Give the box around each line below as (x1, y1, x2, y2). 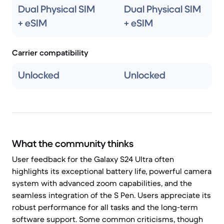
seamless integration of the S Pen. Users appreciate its (12, 190, 211, 200)
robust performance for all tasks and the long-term (12, 202, 198, 212)
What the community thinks (12, 137, 133, 150)
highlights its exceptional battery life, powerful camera (12, 166, 211, 176)
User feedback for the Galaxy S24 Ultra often (12, 154, 174, 164)
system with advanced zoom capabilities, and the (12, 178, 192, 188)
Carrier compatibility (12, 47, 88, 57)
